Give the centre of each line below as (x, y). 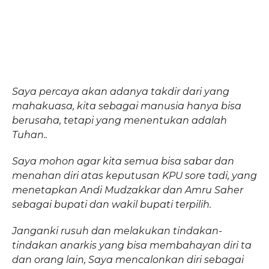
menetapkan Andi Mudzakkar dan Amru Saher (127, 190)
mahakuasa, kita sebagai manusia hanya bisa (126, 106)
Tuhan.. (29, 134)
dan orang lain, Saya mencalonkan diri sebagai (128, 259)
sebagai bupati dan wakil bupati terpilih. (111, 204)
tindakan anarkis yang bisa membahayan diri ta (131, 245)
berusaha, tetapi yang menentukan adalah (119, 120)
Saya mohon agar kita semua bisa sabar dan (123, 161)
